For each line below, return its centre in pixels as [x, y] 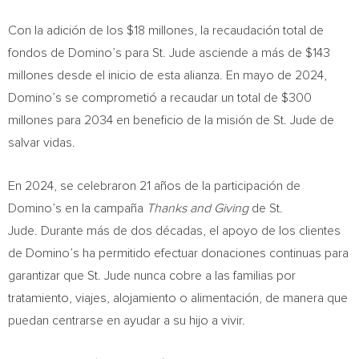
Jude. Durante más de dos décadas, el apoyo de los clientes [174, 231]
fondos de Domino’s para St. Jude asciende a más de [157, 53]
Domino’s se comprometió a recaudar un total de [145, 98]
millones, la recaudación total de [234, 30]
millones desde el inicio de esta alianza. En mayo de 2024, [167, 75]
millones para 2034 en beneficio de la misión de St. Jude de [171, 120]
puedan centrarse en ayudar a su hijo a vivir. [127, 321]
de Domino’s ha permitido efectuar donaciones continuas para [178, 253]
